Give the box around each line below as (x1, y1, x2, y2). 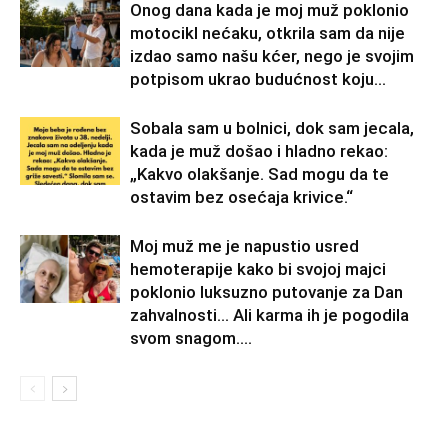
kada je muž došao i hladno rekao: (130, 140, 388, 161)
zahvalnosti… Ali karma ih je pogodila (130, 304, 409, 325)
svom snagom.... (130, 327, 252, 348)
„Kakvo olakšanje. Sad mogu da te (130, 163, 389, 184)
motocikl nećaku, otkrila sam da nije (130, 22, 405, 43)
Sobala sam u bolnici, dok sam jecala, (130, 117, 414, 138)
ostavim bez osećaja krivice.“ (130, 186, 353, 207)
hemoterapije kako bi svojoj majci (130, 258, 386, 279)
